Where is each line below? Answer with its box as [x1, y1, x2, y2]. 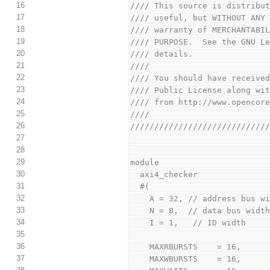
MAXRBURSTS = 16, [149, 242, 242, 252]
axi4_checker [140, 170, 198, 180]
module [130, 158, 160, 168]
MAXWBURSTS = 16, [149, 254, 242, 264]
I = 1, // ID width [149, 218, 246, 228]
